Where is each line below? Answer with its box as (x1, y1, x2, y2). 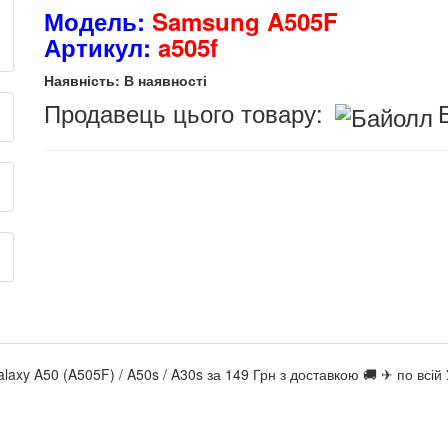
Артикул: (44, 30, 151, 64)
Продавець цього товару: (44, 95, 330, 130)
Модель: (44, 4, 152, 38)
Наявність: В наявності (44, 70, 207, 90)
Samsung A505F (152, 4, 338, 38)
